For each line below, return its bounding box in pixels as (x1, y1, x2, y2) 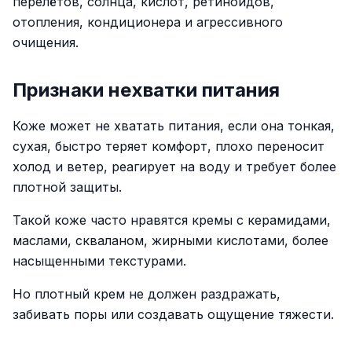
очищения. (13, 35, 79, 50)
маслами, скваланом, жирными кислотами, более (13, 233, 328, 248)
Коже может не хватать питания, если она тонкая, (13, 118, 335, 134)
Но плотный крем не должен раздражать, (13, 286, 280, 302)
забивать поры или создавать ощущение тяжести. (13, 306, 334, 322)
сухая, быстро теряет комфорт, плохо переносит (13, 138, 324, 154)
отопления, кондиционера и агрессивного (13, 14, 283, 30)
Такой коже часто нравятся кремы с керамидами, (13, 212, 331, 228)
